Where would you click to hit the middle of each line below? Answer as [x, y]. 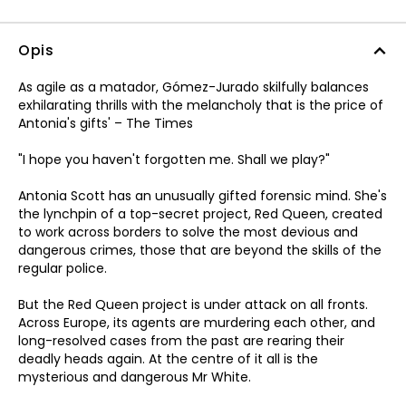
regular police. [63, 268]
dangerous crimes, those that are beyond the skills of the [200, 250]
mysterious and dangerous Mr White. [135, 377]
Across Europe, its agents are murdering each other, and [197, 323]
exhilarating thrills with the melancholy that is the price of [201, 105]
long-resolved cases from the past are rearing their [181, 341]
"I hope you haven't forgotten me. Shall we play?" [174, 159]
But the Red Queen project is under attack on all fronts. [193, 304]
